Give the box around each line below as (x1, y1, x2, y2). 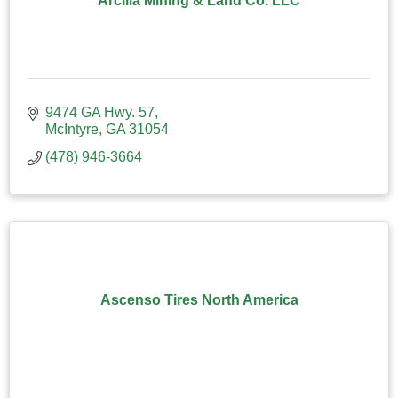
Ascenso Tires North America (99, 291, 298, 307)
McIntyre (45, 121, 99, 137)
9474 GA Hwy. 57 (45, 104, 155, 120)
